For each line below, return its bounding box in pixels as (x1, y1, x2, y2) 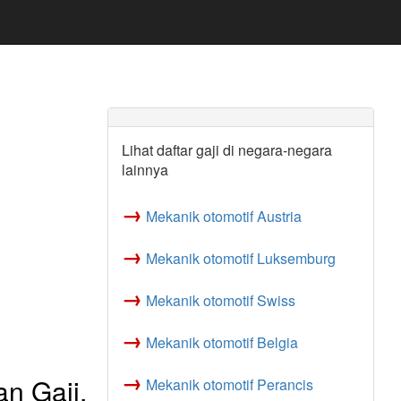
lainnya (121, 159, 168, 180)
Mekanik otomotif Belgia (145, 332, 298, 353)
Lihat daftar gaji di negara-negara (121, 140, 332, 160)
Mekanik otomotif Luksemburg (145, 248, 336, 269)
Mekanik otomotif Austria (145, 206, 302, 226)
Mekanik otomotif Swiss (145, 290, 295, 311)
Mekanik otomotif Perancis (145, 374, 313, 395)
